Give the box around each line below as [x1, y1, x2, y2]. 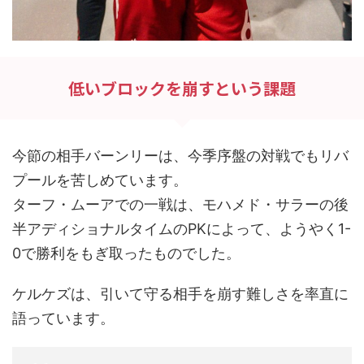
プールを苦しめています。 [12, 171, 188, 189]
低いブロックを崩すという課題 [68, 76, 296, 101]
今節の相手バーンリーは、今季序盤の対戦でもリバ [12, 147, 349, 165]
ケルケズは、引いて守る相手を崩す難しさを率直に [12, 285, 349, 303]
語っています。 [12, 310, 115, 327]
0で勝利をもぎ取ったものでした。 [12, 245, 240, 262]
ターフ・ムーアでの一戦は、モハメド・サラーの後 [12, 196, 349, 214]
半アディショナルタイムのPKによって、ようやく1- [12, 220, 351, 238]
